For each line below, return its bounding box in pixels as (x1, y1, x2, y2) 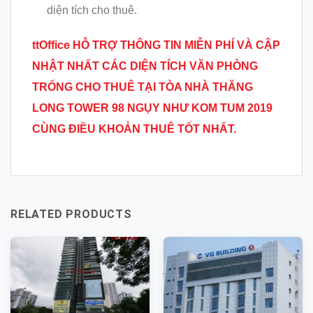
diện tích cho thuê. (46, 3, 137, 16)
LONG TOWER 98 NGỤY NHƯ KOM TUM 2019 (32, 102, 272, 115)
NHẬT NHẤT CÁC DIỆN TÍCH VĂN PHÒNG (32, 60, 258, 73)
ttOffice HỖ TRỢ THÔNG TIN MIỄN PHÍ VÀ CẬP (32, 39, 280, 52)
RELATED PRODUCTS (10, 208, 132, 221)
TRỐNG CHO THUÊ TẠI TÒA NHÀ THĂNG (32, 81, 253, 94)
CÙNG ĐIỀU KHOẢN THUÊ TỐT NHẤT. (32, 123, 236, 136)
